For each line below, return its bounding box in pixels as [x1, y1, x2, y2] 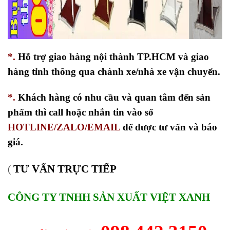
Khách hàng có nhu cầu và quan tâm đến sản [15, 92, 210, 103]
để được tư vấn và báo [120, 122, 217, 133]
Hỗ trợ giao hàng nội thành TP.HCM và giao [18, 51, 209, 63]
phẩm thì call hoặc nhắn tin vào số [8, 107, 154, 118]
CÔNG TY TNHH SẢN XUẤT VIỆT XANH [8, 190, 210, 203]
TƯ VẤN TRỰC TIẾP [13, 163, 119, 176]
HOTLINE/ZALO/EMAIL [8, 122, 120, 133]
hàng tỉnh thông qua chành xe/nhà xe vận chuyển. [8, 66, 220, 78]
